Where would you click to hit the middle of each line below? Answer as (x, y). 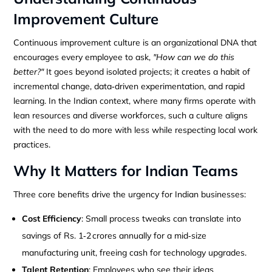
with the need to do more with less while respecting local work (136, 130)
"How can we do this (194, 57)
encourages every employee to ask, (83, 57)
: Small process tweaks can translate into (161, 218)
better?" (29, 71)
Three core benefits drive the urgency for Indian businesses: (130, 194)
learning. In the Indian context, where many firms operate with (135, 100)
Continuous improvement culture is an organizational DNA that (135, 42)
